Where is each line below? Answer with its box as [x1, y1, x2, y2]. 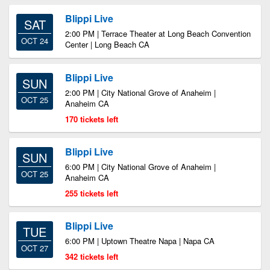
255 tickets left [65, 187, 118, 199]
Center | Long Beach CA [65, 39, 149, 50]
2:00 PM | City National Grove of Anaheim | [65, 87, 216, 98]
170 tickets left [65, 113, 118, 125]
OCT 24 [21, 35, 48, 46]
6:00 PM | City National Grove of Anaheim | [65, 161, 216, 172]
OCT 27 [21, 242, 48, 254]
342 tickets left [65, 251, 118, 262]
